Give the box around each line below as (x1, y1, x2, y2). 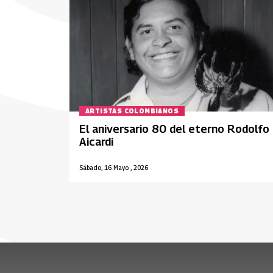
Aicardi (79, 135, 113, 148)
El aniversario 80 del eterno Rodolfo (79, 122, 269, 135)
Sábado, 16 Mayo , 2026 (79, 163, 148, 171)
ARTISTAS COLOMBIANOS (85, 107, 179, 115)
